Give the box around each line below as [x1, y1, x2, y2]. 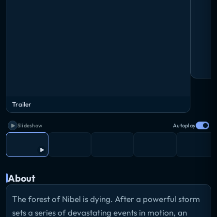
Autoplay [173, 122, 196, 129]
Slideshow [17, 122, 42, 129]
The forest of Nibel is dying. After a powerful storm [12, 193, 200, 204]
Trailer [12, 100, 31, 108]
